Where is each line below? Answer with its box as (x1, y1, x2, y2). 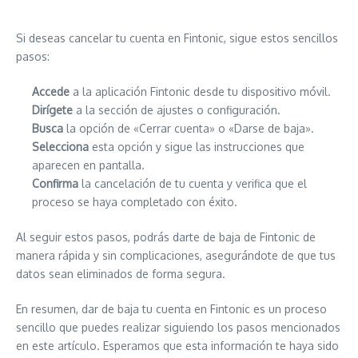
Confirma (32, 177, 78, 190)
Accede (32, 85, 70, 98)
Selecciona (32, 140, 89, 153)
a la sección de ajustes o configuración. (73, 103, 280, 117)
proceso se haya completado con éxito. (32, 195, 237, 209)
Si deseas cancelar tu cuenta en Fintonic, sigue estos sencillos (16, 31, 338, 45)
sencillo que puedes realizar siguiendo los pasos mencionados (16, 320, 340, 334)
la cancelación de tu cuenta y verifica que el (78, 177, 307, 190)
